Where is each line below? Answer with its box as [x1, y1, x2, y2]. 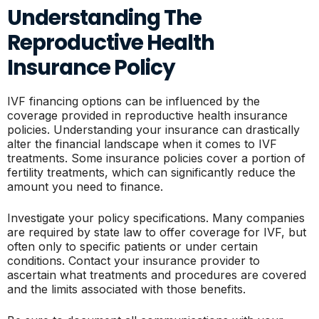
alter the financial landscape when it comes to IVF [7, 137, 277, 151]
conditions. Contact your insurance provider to [7, 253, 260, 268]
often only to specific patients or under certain [7, 239, 258, 253]
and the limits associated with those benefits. [7, 282, 246, 296]
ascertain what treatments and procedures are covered [7, 268, 306, 282]
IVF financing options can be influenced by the [7, 94, 260, 108]
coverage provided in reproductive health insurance [7, 108, 288, 122]
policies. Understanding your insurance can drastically [7, 122, 300, 137]
